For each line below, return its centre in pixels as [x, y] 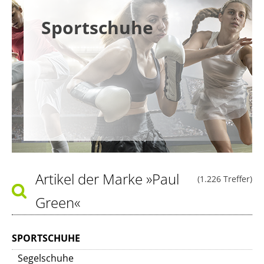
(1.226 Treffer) [225, 179]
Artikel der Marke [91, 179]
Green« [58, 202]
